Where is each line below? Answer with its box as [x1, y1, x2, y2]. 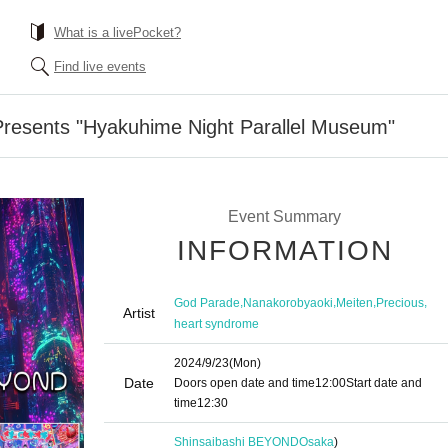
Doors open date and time [174, 376, 315, 390]
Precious [376, 295, 424, 310]
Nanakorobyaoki [243, 295, 333, 310]
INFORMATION [177, 235, 393, 266]
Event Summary [227, 208, 341, 225]
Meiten [336, 295, 373, 310]
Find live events [54, 59, 146, 74]
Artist [123, 305, 155, 321]
